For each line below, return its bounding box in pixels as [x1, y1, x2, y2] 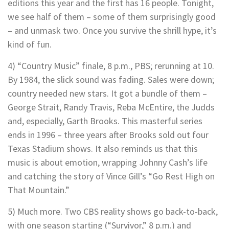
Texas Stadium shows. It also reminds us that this [8, 142, 198, 154]
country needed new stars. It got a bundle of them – [8, 87, 207, 99]
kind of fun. [8, 38, 52, 50]
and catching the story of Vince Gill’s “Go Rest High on [8, 170, 215, 182]
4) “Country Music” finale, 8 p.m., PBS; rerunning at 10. [8, 59, 214, 72]
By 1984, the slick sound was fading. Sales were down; [8, 73, 214, 85]
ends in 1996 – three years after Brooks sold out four [8, 128, 209, 141]
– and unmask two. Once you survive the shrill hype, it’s [8, 24, 217, 36]
